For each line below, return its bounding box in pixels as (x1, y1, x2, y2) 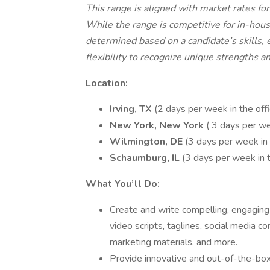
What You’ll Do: (86, 177, 160, 190)
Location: (86, 77, 128, 90)
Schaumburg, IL (110, 151, 182, 165)
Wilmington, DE (110, 135, 185, 148)
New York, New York (110, 119, 206, 132)
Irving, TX (110, 102, 154, 116)
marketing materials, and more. (110, 236, 237, 249)
